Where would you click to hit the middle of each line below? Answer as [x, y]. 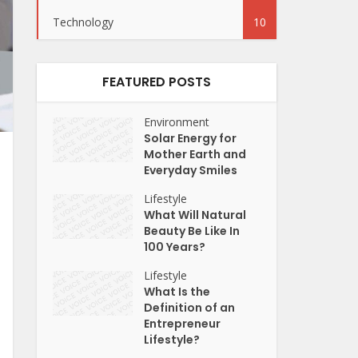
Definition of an [190, 308]
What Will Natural [195, 215]
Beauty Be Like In [192, 231]
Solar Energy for [191, 138]
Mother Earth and [195, 154]
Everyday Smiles [191, 170]
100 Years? [175, 247]
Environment [177, 122]
